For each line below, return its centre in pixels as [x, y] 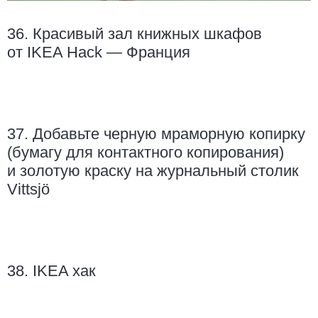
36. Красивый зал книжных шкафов [135, 34]
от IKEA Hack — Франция [99, 53]
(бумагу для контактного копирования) [146, 153]
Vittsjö [28, 190]
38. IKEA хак [51, 271]
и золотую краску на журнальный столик [153, 171]
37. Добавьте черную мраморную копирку [156, 134]
